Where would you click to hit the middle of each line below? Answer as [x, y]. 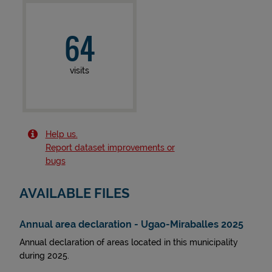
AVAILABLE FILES [75, 193]
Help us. [61, 134]
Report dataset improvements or [110, 148]
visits [79, 70]
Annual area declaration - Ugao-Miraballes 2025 [131, 224]
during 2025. [44, 256]
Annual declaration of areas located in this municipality [129, 242]
